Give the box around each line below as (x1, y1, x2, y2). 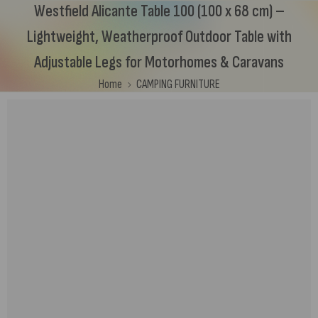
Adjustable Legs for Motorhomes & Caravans (34, 52, 284, 72)
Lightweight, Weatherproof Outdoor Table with (26, 26, 292, 47)
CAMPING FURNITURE (136, 77, 220, 92)
